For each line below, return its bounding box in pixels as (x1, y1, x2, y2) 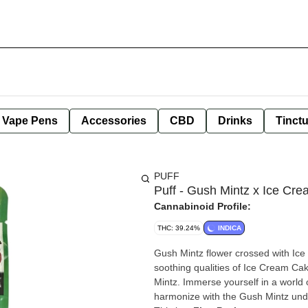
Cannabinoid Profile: (154, 201, 251, 212)
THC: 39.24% (157, 224, 200, 232)
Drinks (218, 115, 252, 126)
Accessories (81, 115, 146, 126)
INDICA (218, 224, 241, 232)
